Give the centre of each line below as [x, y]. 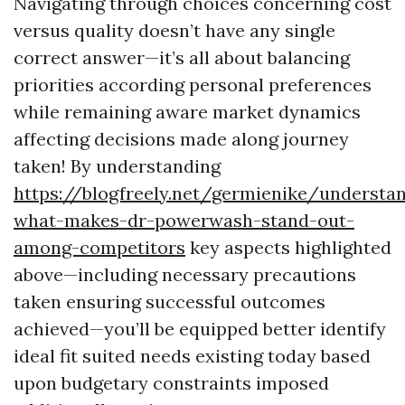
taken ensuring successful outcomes [170, 301]
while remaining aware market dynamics [187, 112]
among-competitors [99, 247]
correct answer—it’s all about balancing [182, 57]
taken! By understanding [117, 166]
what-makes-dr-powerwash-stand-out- [184, 220]
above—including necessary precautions [185, 274]
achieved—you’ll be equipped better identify [200, 329]
